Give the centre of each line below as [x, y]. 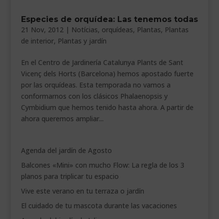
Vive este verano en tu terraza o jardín [82, 191]
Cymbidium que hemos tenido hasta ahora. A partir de [107, 108]
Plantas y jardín [82, 41]
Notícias [84, 30]
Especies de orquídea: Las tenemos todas [109, 20]
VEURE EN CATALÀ [36, 30]
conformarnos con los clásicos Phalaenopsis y [94, 96]
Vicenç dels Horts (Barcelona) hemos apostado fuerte [107, 74]
